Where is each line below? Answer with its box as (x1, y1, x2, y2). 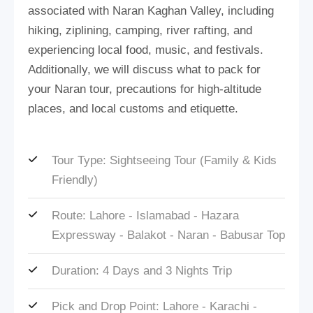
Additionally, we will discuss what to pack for (28, 62, 261, 76)
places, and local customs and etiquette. (28, 101, 238, 115)
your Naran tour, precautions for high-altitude (28, 82, 261, 96)
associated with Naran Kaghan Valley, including (28, 3, 274, 17)
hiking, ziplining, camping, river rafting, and (28, 23, 252, 37)
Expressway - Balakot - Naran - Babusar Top (52, 228, 285, 242)
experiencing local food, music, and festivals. (28, 43, 263, 57)
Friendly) (52, 173, 98, 187)
